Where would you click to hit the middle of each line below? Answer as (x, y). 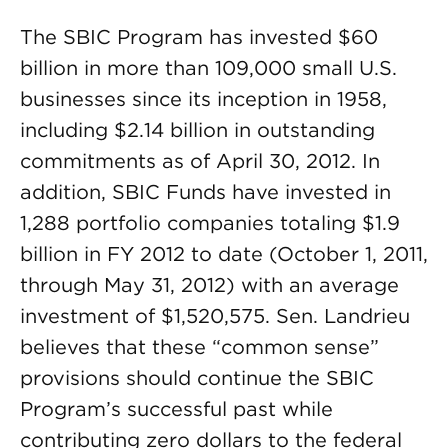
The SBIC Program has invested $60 (199, 37)
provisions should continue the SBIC (197, 378)
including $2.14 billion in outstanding (197, 130)
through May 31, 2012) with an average (209, 285)
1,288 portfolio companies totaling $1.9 (210, 223)
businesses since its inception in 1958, (203, 99)
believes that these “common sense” (199, 347)
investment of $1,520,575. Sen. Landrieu (215, 316)
